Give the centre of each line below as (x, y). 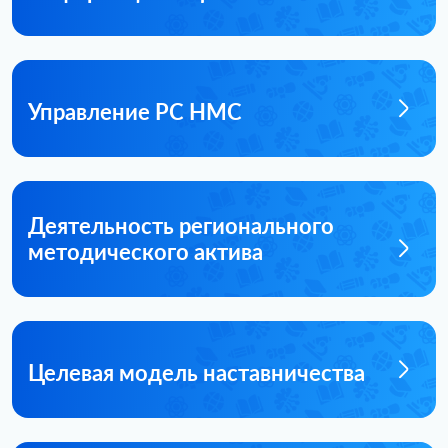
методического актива (145, 251)
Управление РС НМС (135, 111)
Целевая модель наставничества (196, 372)
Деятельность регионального (181, 225)
